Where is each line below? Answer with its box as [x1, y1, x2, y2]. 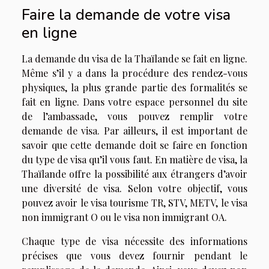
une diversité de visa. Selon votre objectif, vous [22, 182, 247, 195]
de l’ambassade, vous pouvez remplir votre [22, 110, 247, 122]
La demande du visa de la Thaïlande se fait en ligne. [22, 52, 247, 65]
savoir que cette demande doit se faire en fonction [22, 139, 247, 151]
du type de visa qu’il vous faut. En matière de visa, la [22, 153, 247, 166]
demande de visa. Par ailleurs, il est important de [22, 124, 247, 137]
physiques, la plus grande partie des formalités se [22, 81, 247, 94]
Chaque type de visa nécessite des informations [22, 235, 247, 247]
